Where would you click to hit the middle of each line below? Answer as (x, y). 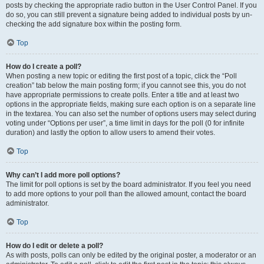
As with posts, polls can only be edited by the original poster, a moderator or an (131, 255)
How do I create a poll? (44, 67)
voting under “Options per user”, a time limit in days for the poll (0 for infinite (125, 123)
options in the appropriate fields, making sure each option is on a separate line (131, 104)
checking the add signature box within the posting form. (94, 24)
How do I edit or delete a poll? (55, 246)
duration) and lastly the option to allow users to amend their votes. (110, 133)
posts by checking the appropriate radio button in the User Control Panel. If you (131, 5)
